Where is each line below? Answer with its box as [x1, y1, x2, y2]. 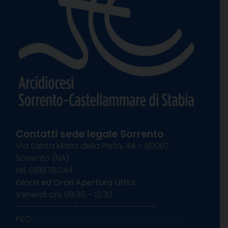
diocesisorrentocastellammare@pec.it [34, 213, 186, 225]
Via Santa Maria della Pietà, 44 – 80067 [16, 140, 169, 152]
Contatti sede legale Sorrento [16, 127, 164, 141]
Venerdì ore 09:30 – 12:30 [16, 189, 112, 201]
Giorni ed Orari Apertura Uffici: [16, 177, 136, 189]
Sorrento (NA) [16, 152, 69, 164]
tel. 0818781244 [16, 164, 73, 177]
